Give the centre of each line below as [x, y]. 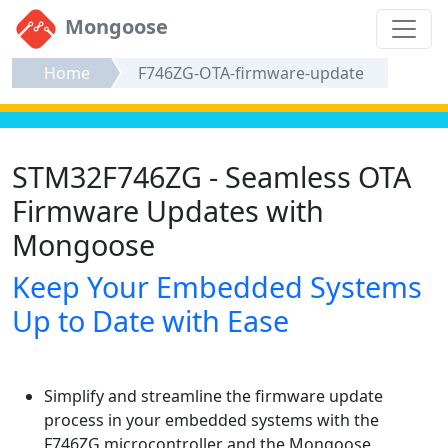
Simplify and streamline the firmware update [213, 396]
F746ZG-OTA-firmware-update [251, 73]
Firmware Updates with [168, 211]
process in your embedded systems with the [211, 420]
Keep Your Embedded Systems [217, 287]
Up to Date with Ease [150, 321]
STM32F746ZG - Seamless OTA [211, 177]
